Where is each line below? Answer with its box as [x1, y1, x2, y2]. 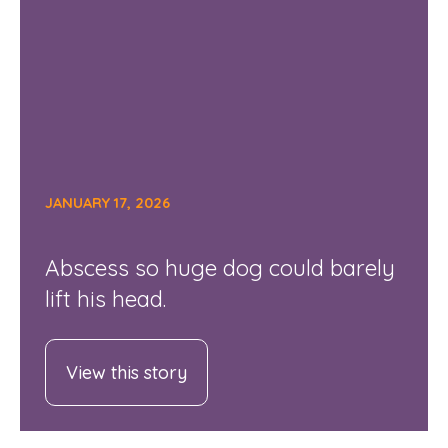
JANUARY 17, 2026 [44, 193, 170, 212]
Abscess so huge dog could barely [44, 253, 395, 283]
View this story [65, 361, 187, 385]
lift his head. [44, 284, 166, 314]
